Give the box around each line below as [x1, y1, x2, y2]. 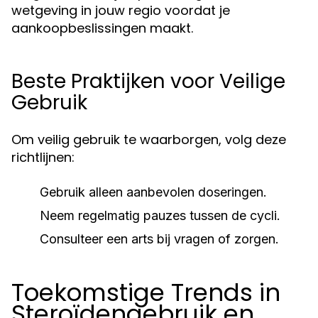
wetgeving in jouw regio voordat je [11, 1, 230, 19]
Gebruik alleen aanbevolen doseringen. [40, 185, 267, 199]
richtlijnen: [11, 148, 75, 166]
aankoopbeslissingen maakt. [11, 19, 193, 37]
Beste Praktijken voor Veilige [11, 67, 285, 95]
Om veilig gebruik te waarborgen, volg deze [11, 131, 286, 148]
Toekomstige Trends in [11, 275, 280, 309]
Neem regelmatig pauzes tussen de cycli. [40, 208, 280, 223]
